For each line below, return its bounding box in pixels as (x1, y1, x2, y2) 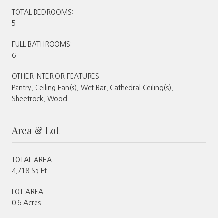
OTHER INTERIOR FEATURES (12, 73, 99, 80)
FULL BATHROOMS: (12, 40, 72, 48)
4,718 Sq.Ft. (12, 167, 49, 174)
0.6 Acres (12, 199, 41, 206)
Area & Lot (12, 123, 59, 137)
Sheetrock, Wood (12, 95, 67, 102)
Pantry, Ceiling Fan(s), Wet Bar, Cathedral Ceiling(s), (12, 84, 173, 91)
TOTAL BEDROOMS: (12, 8, 73, 16)
